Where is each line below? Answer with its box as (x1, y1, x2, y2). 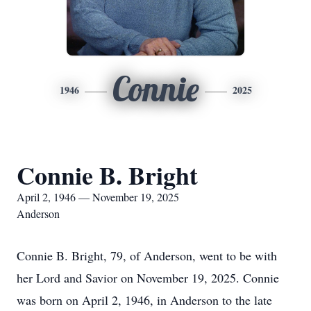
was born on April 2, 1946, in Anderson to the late (17, 292, 272, 308)
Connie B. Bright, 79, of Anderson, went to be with (17, 247, 277, 264)
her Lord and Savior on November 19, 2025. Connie (17, 269, 279, 286)
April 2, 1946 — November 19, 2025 (17, 190, 179, 204)
